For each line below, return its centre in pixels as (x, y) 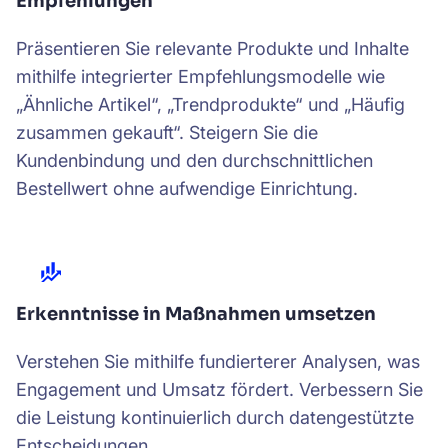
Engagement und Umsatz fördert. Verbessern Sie (219, 389)
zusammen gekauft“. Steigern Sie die (167, 132)
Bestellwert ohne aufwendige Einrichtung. (187, 188)
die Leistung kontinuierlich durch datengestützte (215, 417)
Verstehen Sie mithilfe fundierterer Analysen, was (218, 361)
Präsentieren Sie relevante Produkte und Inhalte (212, 48)
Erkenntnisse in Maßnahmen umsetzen (196, 314)
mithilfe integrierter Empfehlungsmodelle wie (200, 76)
